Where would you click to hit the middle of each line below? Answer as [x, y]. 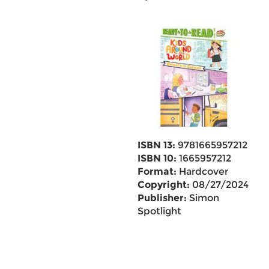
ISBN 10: [157, 158]
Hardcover [202, 171]
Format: [157, 171]
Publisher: [162, 198]
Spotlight [159, 211]
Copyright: [163, 185]
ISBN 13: [156, 145]
